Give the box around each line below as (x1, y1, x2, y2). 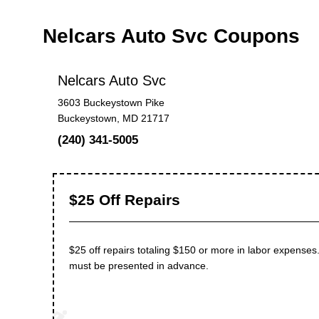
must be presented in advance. (68, 259, 209, 271)
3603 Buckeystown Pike (57, 97, 164, 109)
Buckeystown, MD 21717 (57, 113, 169, 125)
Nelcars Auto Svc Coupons (42, 24, 300, 47)
